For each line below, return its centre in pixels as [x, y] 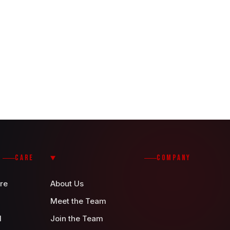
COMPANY [174, 158]
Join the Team [77, 218]
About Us [67, 184]
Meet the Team [78, 201]
